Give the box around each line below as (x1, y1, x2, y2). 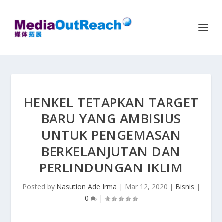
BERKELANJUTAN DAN (41, 142, 181, 160)
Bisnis (175, 182, 194, 191)
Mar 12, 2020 (124, 182, 167, 191)
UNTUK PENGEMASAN (41, 126, 181, 144)
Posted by (22, 182, 56, 191)
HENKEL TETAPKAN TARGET (23, 93, 199, 111)
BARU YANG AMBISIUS (41, 110, 181, 127)
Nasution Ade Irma (56, 182, 117, 191)
